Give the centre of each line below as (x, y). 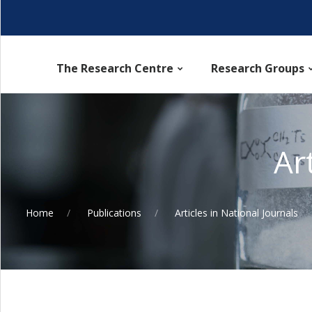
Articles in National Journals (236, 213)
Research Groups (257, 68)
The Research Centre (115, 68)
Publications (113, 213)
